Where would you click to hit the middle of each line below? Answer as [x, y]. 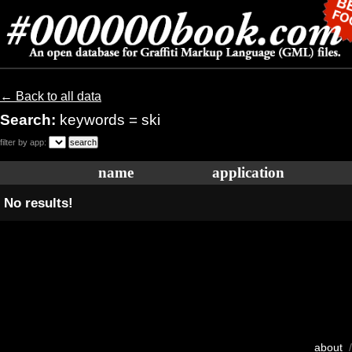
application [248, 172]
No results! [38, 203]
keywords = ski [110, 120]
